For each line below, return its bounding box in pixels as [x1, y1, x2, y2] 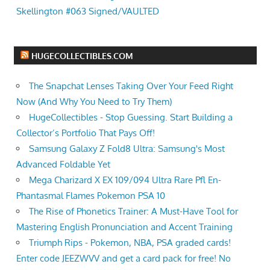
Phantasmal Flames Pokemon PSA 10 [16, 189, 165, 201]
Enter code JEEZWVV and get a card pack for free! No [16, 252, 231, 264]
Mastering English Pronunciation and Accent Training [16, 221, 233, 233]
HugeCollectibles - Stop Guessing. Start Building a [29, 111, 233, 123]
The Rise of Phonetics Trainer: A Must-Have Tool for [29, 205, 238, 217]
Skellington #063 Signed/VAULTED [16, 5, 159, 17]
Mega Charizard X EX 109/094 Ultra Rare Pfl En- [29, 174, 221, 186]
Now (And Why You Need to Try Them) [16, 95, 172, 107]
